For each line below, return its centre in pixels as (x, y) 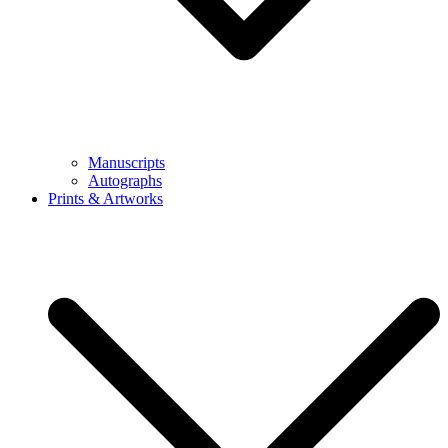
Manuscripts (126, 162)
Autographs (125, 180)
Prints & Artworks (105, 198)
